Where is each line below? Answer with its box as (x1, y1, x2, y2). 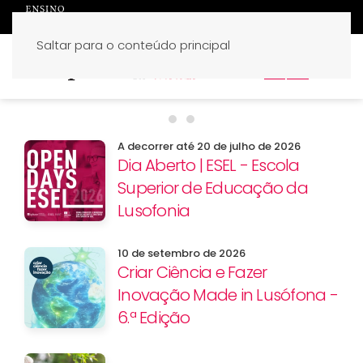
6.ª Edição (117, 306, 190, 329)
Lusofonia (117, 199, 190, 222)
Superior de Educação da (117, 177, 308, 199)
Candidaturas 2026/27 (194, 116, 329, 133)
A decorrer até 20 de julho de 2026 (117, 139, 301, 154)
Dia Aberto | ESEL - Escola (117, 154, 300, 177)
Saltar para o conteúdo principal (36, 36, 230, 53)
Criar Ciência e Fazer (117, 261, 267, 284)
